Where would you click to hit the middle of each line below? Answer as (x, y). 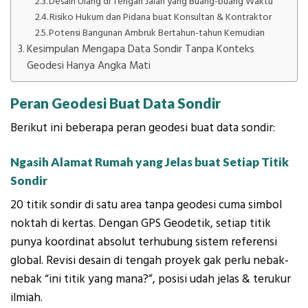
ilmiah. (26, 297)
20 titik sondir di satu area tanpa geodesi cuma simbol (146, 205)
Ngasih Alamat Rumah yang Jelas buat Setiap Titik (150, 162)
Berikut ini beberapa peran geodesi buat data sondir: (143, 128)
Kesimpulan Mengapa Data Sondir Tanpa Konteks (141, 49)
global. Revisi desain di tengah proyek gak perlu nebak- (150, 260)
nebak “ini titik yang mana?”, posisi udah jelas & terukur (151, 279)
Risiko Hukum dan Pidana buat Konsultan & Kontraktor (161, 18)
